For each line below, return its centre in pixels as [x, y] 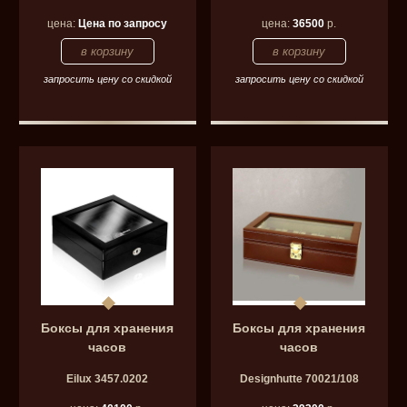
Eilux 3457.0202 [108, 378]
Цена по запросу [123, 23]
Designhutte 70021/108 [299, 378]
